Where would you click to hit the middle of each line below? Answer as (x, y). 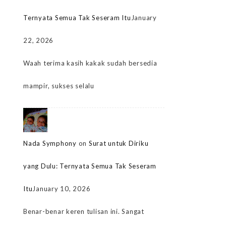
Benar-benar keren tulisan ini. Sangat (84, 212)
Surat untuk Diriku (119, 144)
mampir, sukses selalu (59, 86)
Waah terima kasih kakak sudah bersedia (90, 63)
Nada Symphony (50, 144)
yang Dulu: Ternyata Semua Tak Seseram (90, 166)
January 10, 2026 (62, 189)
